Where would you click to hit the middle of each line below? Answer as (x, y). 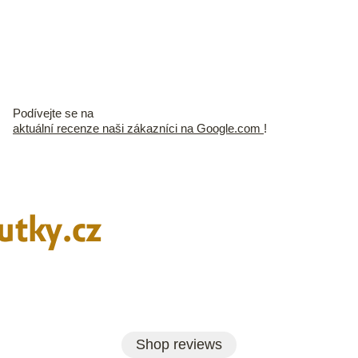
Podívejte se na (53, 113)
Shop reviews (179, 345)
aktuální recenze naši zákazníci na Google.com (138, 128)
